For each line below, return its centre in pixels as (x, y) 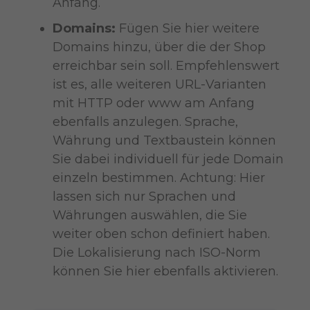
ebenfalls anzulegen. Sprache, (145, 121)
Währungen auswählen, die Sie (149, 215)
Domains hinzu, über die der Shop (159, 47)
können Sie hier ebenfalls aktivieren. (165, 271)
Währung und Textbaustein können (164, 140)
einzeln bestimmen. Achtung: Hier (158, 177)
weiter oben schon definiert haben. (161, 234)
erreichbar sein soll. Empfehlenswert (166, 65)
